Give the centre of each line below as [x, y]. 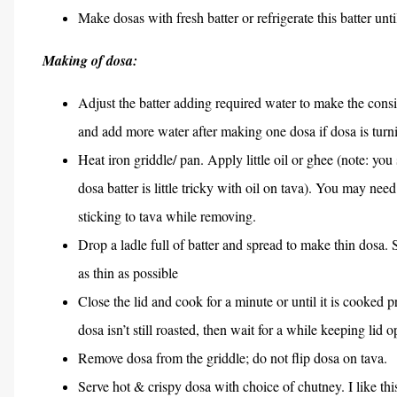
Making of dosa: [90, 60]
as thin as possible [128, 272]
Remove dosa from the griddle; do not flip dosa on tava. [233, 358]
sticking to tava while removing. [167, 216]
